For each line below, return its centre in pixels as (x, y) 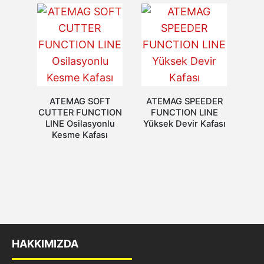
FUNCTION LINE (184, 112)
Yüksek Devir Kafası (184, 123)
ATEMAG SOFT (80, 101)
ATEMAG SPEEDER (184, 101)
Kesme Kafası (80, 135)
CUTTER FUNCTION (80, 112)
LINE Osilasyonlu (80, 123)
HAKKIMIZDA (45, 243)
